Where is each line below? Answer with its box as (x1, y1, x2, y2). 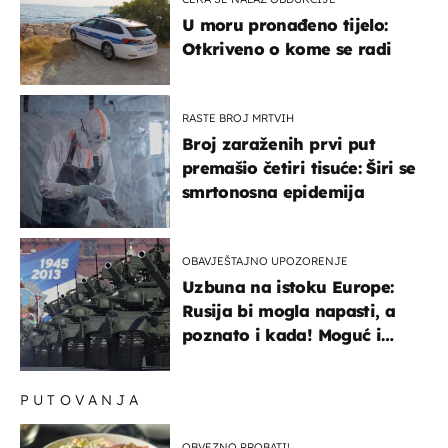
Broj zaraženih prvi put (182, 134, 375, 155)
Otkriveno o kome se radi (182, 39, 392, 60)
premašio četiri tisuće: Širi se (182, 158, 416, 179)
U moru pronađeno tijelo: (182, 15, 388, 36)
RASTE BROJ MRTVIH (182, 111, 294, 126)
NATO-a (182, 373, 246, 394)
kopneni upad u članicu (182, 349, 374, 370)
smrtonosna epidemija (182, 182, 364, 203)
